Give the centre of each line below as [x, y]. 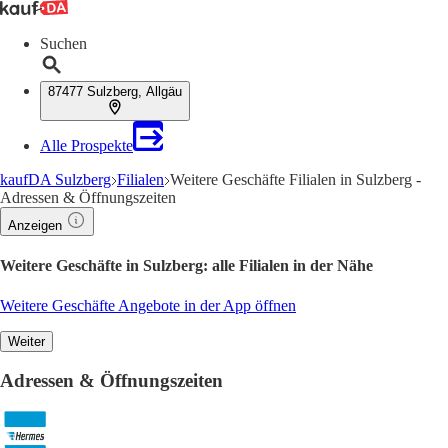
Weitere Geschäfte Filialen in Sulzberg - [295, 179]
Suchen [63, 43]
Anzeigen [35, 225]
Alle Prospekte [86, 145]
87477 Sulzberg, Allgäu [115, 91]
